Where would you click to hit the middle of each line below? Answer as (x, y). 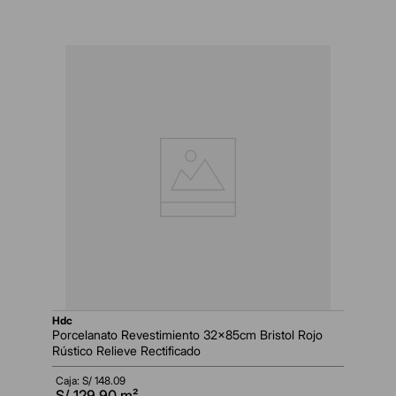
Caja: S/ (75, 381)
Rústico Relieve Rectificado (126, 351)
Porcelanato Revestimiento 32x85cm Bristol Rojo (187, 335)
